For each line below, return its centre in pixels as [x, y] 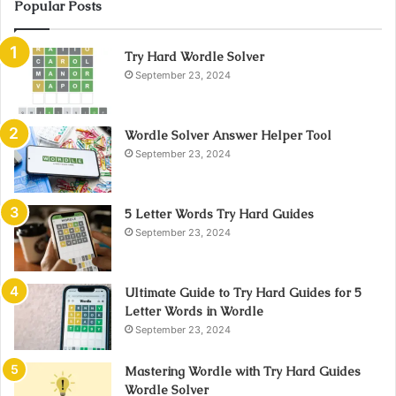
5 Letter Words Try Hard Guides [219, 213]
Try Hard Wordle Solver [194, 56]
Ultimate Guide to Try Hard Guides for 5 [243, 292]
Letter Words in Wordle [194, 311]
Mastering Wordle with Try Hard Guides [243, 371]
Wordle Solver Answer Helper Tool [228, 135]
